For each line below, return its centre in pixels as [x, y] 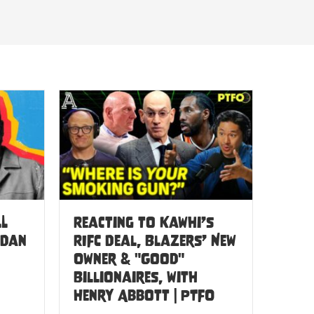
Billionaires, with [135, 277]
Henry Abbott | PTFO [144, 295]
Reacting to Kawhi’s [143, 222]
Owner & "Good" [129, 259]
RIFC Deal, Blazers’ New [155, 240]
